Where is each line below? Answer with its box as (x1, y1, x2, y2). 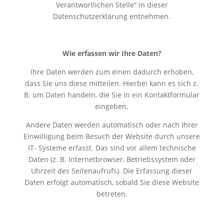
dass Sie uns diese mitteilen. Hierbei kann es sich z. (25, 78, 199, 88)
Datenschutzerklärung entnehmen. (53, 11, 171, 21)
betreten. (96, 188, 127, 198)
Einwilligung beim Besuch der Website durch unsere (23, 131, 200, 141)
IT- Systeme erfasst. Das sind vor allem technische (27, 142, 196, 152)
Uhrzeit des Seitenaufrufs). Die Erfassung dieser (31, 165, 193, 175)
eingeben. (95, 101, 129, 111)
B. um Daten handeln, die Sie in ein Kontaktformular (24, 89, 200, 99)
